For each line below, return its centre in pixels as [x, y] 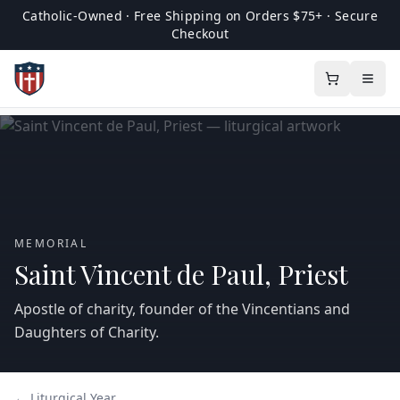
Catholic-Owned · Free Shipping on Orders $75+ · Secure [200, 16]
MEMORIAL [51, 243]
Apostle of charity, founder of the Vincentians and [182, 309]
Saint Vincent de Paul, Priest [181, 274]
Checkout [200, 33]
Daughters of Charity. [87, 332]
